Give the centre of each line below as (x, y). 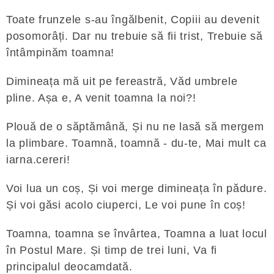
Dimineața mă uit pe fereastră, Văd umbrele (122, 81)
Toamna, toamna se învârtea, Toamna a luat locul (137, 234)
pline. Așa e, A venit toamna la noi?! (101, 98)
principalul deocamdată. (69, 267)
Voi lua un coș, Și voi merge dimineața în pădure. (137, 188)
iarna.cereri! (38, 160)
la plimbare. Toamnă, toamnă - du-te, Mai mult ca (136, 143)
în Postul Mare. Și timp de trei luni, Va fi (112, 250)
